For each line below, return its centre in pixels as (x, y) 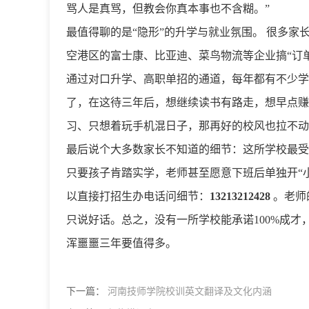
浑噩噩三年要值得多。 (121, 243)
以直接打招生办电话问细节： (138, 196)
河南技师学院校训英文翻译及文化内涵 (190, 291)
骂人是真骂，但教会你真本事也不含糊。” (168, 9)
